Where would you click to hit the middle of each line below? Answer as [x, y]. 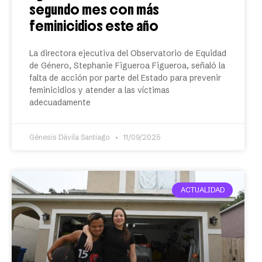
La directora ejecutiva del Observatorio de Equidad [128, 53]
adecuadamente [60, 102]
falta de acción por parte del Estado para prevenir [125, 78]
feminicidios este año [94, 26]
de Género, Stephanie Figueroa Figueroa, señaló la [127, 65]
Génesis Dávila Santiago [70, 137]
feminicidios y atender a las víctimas [99, 90]
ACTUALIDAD [202, 190]
